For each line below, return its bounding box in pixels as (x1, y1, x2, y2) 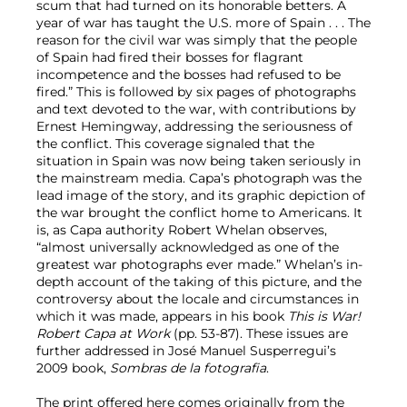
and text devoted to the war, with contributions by (36, 100, 356, 117)
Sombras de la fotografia (110, 359, 266, 376)
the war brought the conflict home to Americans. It (36, 203, 362, 221)
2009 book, (36, 359, 110, 376)
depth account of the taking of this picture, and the (36, 273, 362, 290)
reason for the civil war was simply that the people (36, 31, 357, 48)
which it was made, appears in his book (36, 307, 288, 324)
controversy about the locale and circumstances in (36, 290, 359, 307)
